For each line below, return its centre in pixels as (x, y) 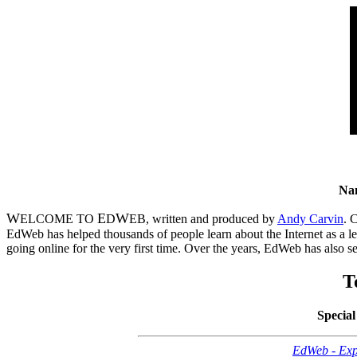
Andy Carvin (310, 218)
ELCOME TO (59, 218)
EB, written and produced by (203, 218)
